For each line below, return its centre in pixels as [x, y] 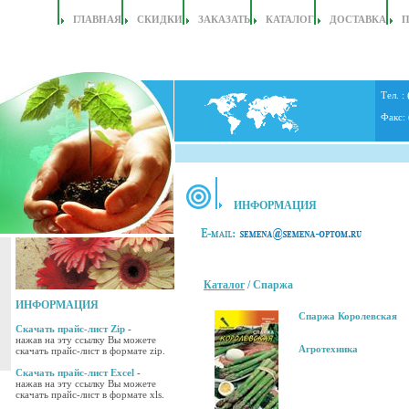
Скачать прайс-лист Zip [70, 329]
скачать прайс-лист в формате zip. [90, 351]
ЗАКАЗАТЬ [224, 20]
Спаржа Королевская [348, 316]
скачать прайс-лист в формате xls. [90, 394]
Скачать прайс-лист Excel [75, 372]
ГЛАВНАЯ [97, 20]
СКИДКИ [160, 20]
